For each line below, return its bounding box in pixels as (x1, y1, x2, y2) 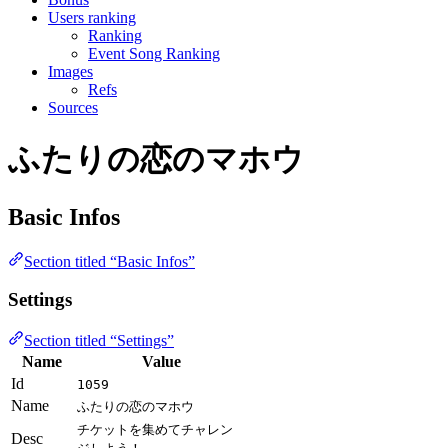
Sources (48, 98, 98, 116)
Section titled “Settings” (24, 332, 174, 350)
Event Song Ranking (88, 44, 220, 62)
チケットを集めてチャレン (77, 422, 233, 438)
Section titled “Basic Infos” (24, 252, 195, 270)
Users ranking (48, 8, 136, 26)
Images (48, 62, 93, 80)
